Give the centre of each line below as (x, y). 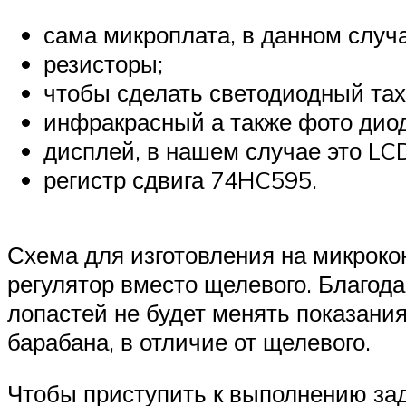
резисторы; (103, 63)
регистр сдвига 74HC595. (180, 179)
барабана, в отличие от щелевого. (189, 341)
